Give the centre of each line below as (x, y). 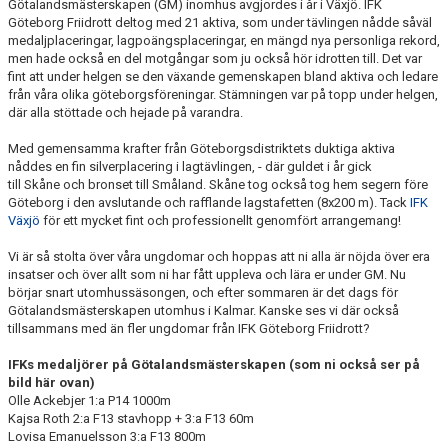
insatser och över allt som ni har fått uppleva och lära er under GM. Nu (207, 274)
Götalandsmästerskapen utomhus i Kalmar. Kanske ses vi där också (203, 310)
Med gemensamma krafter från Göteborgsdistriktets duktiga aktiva (201, 148)
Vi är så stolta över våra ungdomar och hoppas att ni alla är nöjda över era (219, 256)
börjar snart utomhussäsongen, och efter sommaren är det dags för (203, 292)
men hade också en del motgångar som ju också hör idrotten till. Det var (215, 58)
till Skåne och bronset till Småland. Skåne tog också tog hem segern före (218, 184)
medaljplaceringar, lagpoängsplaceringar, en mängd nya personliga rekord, (224, 40)
